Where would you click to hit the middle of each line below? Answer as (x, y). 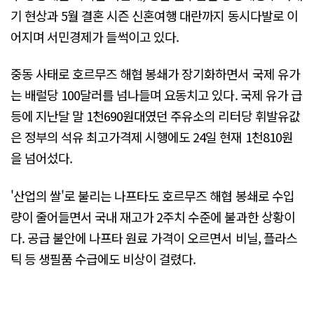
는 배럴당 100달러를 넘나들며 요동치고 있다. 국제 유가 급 (156, 95)
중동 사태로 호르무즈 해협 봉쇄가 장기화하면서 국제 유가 (155, 74)
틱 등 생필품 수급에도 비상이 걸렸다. (103, 258)
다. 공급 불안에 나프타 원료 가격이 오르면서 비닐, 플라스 (154, 237)
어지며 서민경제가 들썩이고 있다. (95, 36)
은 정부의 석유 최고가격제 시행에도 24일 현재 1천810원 (152, 137)
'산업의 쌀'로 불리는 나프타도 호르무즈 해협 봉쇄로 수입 (152, 195)
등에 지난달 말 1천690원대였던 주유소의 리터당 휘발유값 (155, 116)
